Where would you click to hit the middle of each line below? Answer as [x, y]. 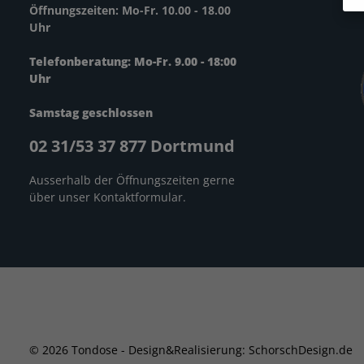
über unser [61, 197]
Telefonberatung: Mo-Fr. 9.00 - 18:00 [133, 61]
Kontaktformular [138, 197]
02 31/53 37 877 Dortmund [132, 145]
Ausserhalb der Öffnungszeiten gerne [132, 180]
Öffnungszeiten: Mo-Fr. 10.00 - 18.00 [130, 10]
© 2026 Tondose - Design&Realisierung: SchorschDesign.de [191, 349]
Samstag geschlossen [91, 112]
